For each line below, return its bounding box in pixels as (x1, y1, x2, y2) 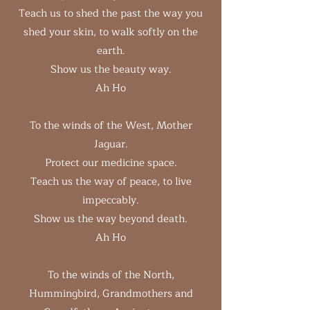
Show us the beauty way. (50, 61, 172, 78)
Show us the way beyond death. (34, 210, 188, 228)
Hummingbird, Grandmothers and (28, 285, 193, 302)
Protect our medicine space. (44, 154, 177, 172)
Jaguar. (93, 136, 128, 153)
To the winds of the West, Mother (29, 117, 192, 134)
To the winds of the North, (47, 266, 174, 284)
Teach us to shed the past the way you (19, 5, 203, 22)
